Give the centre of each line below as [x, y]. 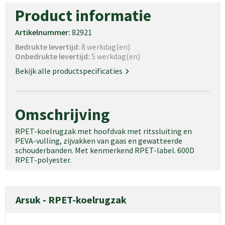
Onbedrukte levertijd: [53, 56]
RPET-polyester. [43, 159]
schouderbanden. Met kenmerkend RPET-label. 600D [104, 150]
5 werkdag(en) [116, 56]
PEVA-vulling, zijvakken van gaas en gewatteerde [98, 140]
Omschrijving [62, 114]
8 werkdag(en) [105, 46]
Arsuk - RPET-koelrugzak [71, 199]
